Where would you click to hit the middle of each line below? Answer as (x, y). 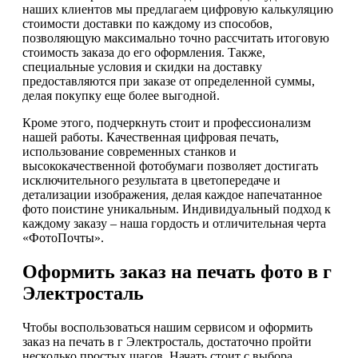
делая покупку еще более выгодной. (121, 95)
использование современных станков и (129, 151)
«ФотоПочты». (63, 237)
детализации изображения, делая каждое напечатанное (172, 194)
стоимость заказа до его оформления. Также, (144, 52)
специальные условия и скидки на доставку (142, 66)
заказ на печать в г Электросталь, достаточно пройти (167, 341)
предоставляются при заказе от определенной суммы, (169, 81)
